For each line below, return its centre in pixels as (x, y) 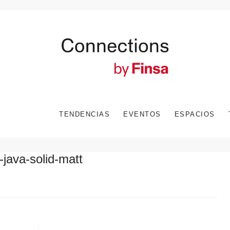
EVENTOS (142, 114)
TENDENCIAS (84, 114)
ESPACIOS (195, 114)
